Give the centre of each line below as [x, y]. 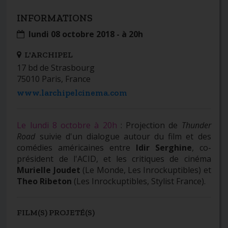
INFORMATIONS [55, 18]
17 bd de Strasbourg [56, 68]
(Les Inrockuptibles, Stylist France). [140, 181]
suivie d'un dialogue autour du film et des [123, 137]
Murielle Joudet [49, 170]
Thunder [196, 125]
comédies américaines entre [76, 148]
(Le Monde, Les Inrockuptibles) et [146, 170]
